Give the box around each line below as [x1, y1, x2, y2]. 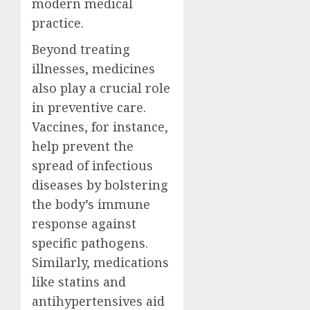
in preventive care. [32, 98, 146, 116]
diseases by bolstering [32, 176, 168, 193]
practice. [32, 14, 84, 31]
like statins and [32, 273, 126, 290]
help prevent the [32, 137, 134, 154]
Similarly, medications [32, 253, 169, 271]
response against [32, 215, 136, 232]
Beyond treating [32, 40, 130, 57]
